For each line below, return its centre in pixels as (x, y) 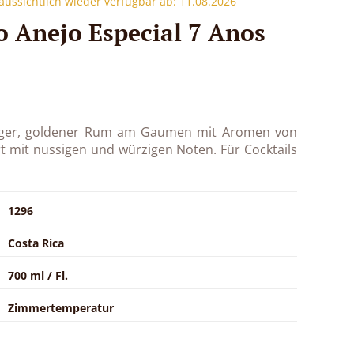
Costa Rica (36, 243)
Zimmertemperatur (61, 307)
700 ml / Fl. (38, 275)
